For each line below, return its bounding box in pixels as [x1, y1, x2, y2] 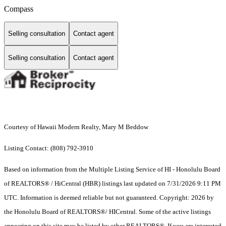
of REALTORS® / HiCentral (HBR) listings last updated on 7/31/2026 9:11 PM [4, 180, 221, 188]
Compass [4, 4, 33, 13]
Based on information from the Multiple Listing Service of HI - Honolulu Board [4, 165, 220, 174]
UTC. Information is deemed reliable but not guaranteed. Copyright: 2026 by [4, 194, 214, 202]
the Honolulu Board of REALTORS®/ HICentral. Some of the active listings [4, 208, 211, 216]
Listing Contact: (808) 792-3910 [4, 144, 95, 152]
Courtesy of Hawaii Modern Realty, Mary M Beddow [4, 123, 148, 131]
